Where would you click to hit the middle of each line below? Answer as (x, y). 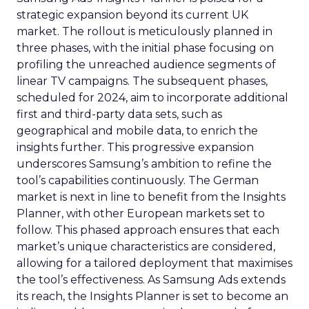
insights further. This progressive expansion (135, 147)
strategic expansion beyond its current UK (132, 15)
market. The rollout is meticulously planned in (144, 31)
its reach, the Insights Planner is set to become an (152, 296)
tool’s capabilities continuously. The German (138, 180)
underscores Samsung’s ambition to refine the (144, 164)
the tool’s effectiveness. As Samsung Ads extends (151, 280)
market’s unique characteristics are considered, (146, 247)
